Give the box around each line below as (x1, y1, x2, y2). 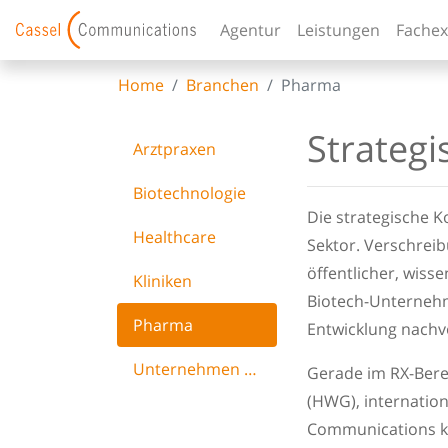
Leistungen (297, 19, 380, 41)
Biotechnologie (133, 182, 246, 205)
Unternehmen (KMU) (244, 358, 257, 381)
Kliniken (133, 270, 192, 293)
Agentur (220, 19, 281, 41)
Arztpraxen (133, 138, 216, 161)
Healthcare (133, 226, 216, 249)
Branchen (186, 74, 259, 97)
